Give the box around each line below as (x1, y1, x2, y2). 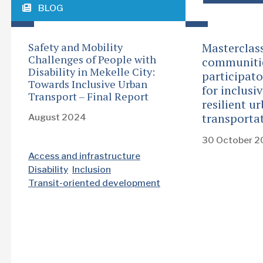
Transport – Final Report (28, 89, 149, 104)
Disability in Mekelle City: (28, 65, 155, 79)
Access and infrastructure (28, 150, 140, 161)
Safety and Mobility (28, 40, 123, 55)
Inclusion (72, 163, 111, 175)
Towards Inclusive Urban (28, 77, 147, 92)
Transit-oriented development (28, 177, 160, 188)
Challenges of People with (28, 52, 156, 67)
